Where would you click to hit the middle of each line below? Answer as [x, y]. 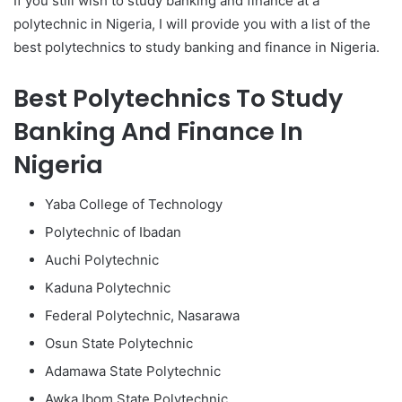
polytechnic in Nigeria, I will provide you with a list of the [192, 23]
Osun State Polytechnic [119, 344]
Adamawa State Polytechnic [133, 371]
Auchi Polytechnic [102, 260]
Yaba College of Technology [134, 205]
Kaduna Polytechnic [108, 288]
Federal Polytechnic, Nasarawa [142, 316]
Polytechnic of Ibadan [113, 232]
